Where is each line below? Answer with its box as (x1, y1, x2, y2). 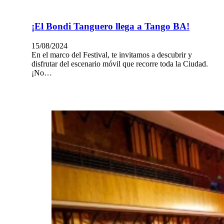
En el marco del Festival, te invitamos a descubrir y (31, 50, 192, 59)
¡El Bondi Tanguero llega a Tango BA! (31, 21, 189, 32)
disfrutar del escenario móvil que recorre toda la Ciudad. (31, 59, 208, 68)
